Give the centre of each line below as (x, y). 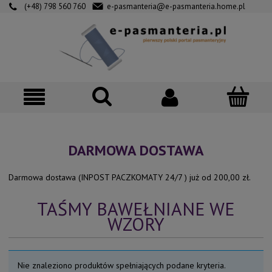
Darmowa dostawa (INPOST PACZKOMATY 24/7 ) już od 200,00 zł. (130, 177)
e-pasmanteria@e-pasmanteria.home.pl (176, 6)
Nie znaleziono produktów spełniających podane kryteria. (122, 265)
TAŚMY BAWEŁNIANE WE (136, 209)
